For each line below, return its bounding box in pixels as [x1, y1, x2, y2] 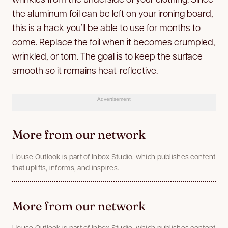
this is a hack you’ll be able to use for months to [12, 21, 201, 33]
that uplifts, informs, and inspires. [12, 162, 120, 172]
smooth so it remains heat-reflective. [12, 64, 158, 76]
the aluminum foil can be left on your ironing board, [12, 7, 213, 19]
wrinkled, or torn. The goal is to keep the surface [12, 49, 203, 62]
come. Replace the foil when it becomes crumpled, [12, 35, 215, 47]
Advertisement [97, 96, 131, 102]
